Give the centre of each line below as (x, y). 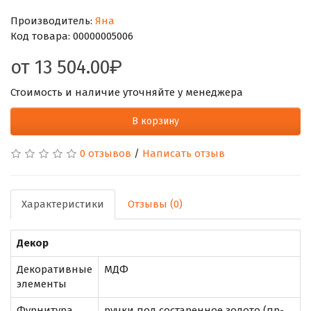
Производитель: (53, 20)
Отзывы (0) (155, 204)
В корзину (155, 121)
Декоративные (54, 269)
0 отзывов (106, 153)
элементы (42, 284)
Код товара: (42, 36)
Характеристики (63, 204)
